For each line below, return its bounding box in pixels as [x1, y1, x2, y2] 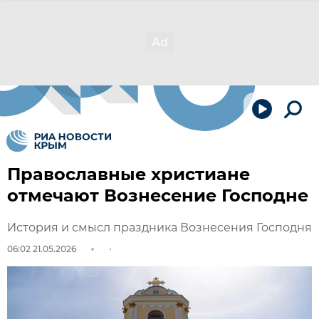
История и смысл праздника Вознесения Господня [7, 221, 312, 234]
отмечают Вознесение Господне [7, 185, 308, 206]
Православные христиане [7, 164, 250, 184]
